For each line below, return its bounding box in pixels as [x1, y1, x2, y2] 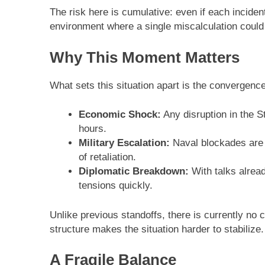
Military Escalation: [78, 137, 170, 149]
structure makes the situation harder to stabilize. [50, 223, 264, 235]
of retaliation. [78, 151, 136, 163]
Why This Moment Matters [50, 49, 240, 66]
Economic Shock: [78, 109, 161, 121]
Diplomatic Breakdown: [78, 166, 189, 177]
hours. [78, 123, 106, 135]
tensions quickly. [78, 180, 153, 192]
